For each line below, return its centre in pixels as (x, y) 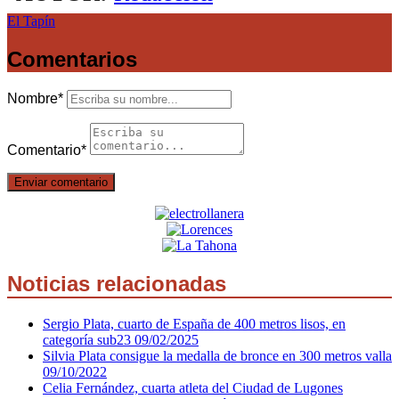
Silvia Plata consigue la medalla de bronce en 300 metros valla (217, 355)
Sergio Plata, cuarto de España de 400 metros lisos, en (194, 323)
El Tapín (31, 21)
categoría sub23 (89, 339)
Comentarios (72, 60)
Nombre (33, 99)
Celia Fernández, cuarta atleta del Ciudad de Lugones (193, 387)
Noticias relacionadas (117, 284)
